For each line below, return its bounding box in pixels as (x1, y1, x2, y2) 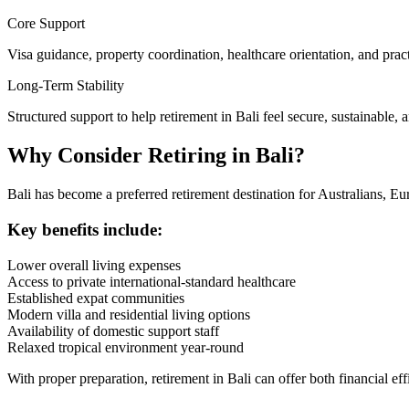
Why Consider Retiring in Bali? (7, 143, 305, 168)
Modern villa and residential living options (7, 306, 250, 322)
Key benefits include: (7, 219, 163, 239)
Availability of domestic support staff (7, 322, 219, 339)
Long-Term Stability (7, 78, 124, 94)
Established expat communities (7, 289, 184, 306)
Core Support (7, 16, 85, 32)
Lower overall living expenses (7, 257, 181, 273)
